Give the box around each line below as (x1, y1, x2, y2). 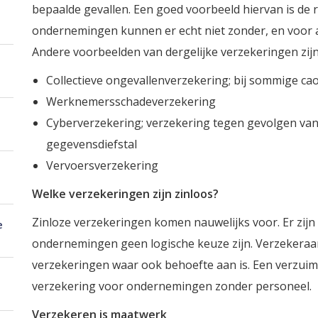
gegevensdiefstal (45, 136, 137, 152)
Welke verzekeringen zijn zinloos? (31, 186, 219, 202)
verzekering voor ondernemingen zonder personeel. (31, 278, 314, 294)
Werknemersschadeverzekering (45, 94, 216, 109)
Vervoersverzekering (45, 158, 158, 173)
